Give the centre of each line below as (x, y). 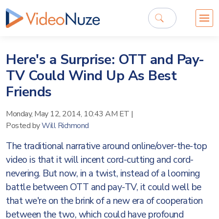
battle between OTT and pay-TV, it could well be (104, 187)
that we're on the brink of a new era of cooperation (104, 201)
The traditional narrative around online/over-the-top (106, 146)
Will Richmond (65, 126)
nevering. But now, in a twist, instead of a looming (103, 174)
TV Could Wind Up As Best (91, 76)
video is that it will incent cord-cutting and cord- (100, 160)
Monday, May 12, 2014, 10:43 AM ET (68, 114)
